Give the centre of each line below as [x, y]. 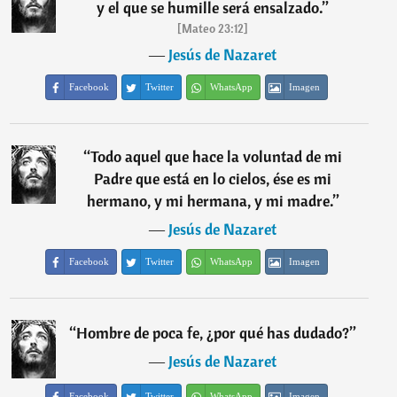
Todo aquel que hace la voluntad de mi [217, 156]
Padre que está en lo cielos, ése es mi [213, 179]
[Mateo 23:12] [213, 28]
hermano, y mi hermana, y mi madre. [210, 201]
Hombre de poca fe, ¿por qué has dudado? [213, 333]
